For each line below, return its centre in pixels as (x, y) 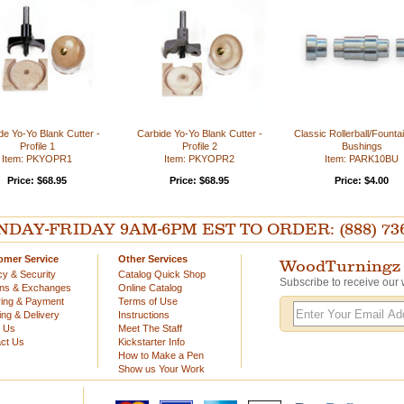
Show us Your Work (161, 369)
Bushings (362, 146)
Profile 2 (199, 146)
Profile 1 (37, 146)
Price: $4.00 (362, 180)
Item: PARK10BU (362, 159)
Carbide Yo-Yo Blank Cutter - (199, 133)
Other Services (153, 259)
